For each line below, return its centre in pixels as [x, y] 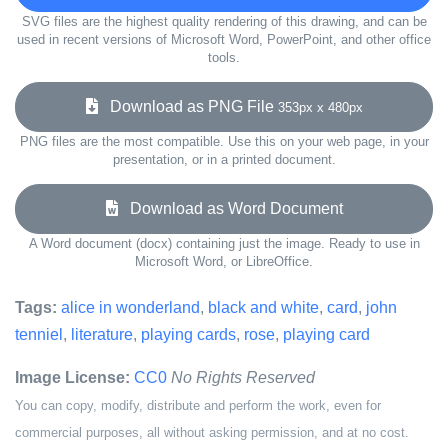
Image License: [72, 377]
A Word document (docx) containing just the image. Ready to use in [224, 243]
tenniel [39, 334]
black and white [263, 307]
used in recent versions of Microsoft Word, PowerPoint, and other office [224, 39]
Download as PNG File [187, 106]
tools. [224, 57]
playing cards [188, 334]
